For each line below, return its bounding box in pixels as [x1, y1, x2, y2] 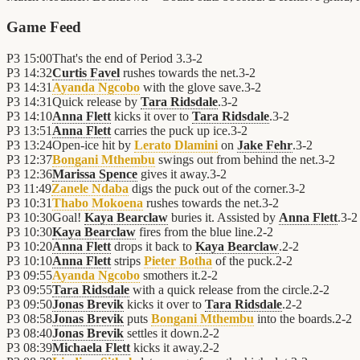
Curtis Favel [52, 66, 120, 80]
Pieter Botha [144, 254, 212, 268]
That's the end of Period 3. [52, 51, 186, 66]
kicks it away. [130, 341, 202, 355]
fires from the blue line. [136, 225, 256, 239]
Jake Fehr [237, 138, 292, 153]
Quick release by [52, 95, 141, 109]
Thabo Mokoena [52, 196, 143, 211]
